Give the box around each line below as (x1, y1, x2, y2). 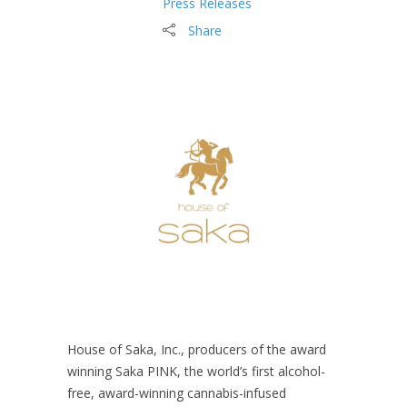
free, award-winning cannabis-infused (67, 383, 286, 402)
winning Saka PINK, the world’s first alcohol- (67, 362, 325, 380)
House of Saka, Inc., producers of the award (67, 340, 326, 358)
